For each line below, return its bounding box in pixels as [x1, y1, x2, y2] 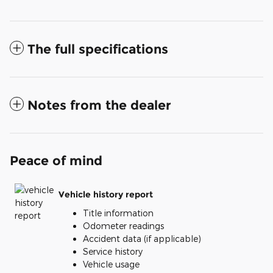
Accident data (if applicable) [83, 233, 201, 244]
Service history [83, 246, 143, 257]
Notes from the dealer [27, 97, 171, 113]
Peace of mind [10, 152, 102, 168]
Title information [83, 207, 154, 218]
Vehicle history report [58, 189, 153, 200]
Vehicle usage [83, 258, 140, 269]
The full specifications [27, 41, 168, 57]
